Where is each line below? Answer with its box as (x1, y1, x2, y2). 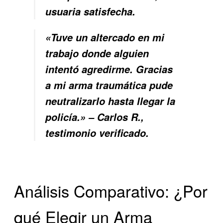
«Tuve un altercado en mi (45, 30, 165, 44)
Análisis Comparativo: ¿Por (14, 179, 208, 202)
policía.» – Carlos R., (45, 110, 144, 124)
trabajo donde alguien (45, 46, 149, 60)
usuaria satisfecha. (45, 4, 136, 18)
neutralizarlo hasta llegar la (45, 94, 176, 108)
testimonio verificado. (45, 125, 149, 140)
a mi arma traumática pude (45, 78, 173, 92)
